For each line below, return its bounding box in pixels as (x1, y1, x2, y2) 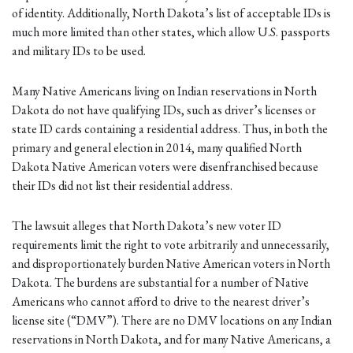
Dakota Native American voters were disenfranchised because (12, 158, 318, 176)
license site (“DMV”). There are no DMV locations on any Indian (12, 312, 332, 329)
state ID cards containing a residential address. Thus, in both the (12, 121, 328, 138)
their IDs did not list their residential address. (12, 177, 232, 195)
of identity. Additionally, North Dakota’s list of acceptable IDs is (12, 5, 331, 21)
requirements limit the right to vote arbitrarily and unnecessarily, (12, 236, 329, 254)
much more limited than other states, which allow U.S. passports (12, 24, 330, 40)
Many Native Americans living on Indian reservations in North (12, 83, 317, 100)
